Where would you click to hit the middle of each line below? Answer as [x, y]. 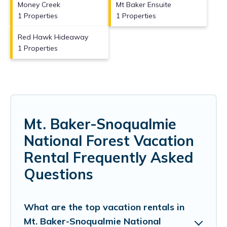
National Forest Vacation [109, 140]
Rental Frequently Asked [108, 157]
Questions [59, 174]
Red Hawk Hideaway [53, 37]
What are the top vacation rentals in [104, 207]
